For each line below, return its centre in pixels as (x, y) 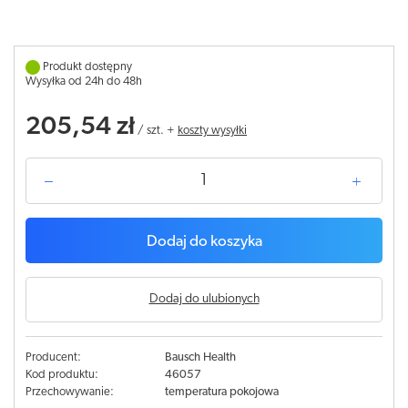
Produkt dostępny (87, 67)
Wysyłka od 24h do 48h (84, 82)
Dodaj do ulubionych (204, 299)
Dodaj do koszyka (204, 242)
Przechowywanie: (70, 392)
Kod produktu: (62, 375)
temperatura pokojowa (221, 392)
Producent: (53, 357)
